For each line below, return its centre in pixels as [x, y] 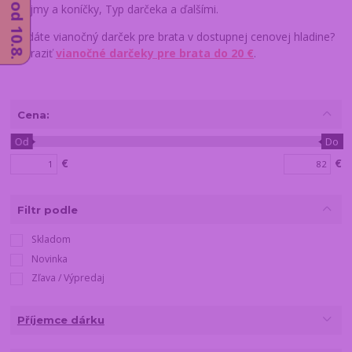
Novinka [49, 258]
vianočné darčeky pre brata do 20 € [155, 53]
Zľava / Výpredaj [68, 278]
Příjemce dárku [60, 320]
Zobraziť [33, 53]
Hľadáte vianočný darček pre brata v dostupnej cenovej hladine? [173, 36]
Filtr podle [47, 209]
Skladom [51, 239]
